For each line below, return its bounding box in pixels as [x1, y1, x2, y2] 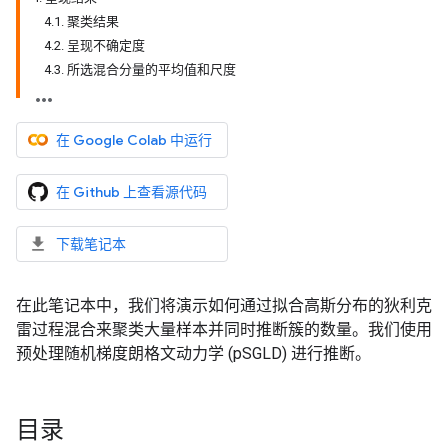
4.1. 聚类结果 [44, 14, 119, 29]
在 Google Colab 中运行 [56, 131, 212, 149]
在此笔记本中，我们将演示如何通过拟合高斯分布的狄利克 [16, 296, 432, 315]
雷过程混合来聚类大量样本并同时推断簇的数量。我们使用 [16, 320, 432, 339]
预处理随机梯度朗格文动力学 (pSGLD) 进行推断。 [16, 344, 371, 363]
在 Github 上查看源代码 [56, 183, 207, 201]
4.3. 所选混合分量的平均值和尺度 [44, 62, 236, 77]
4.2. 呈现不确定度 [44, 38, 145, 53]
